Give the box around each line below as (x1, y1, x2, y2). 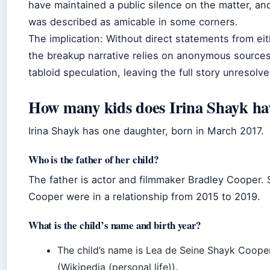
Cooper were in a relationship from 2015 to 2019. (28, 190, 260, 202)
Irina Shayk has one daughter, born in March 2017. (28, 124, 264, 137)
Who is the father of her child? (28, 151, 159, 167)
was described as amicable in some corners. (28, 15, 238, 28)
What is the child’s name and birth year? (28, 217, 201, 233)
